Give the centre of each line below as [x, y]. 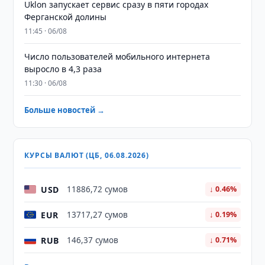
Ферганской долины [66, 17]
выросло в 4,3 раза [63, 69]
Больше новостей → [65, 110]
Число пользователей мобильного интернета [117, 56]
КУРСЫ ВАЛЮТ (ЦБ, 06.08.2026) [87, 155]
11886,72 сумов [98, 189]
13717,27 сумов [98, 215]
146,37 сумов [93, 240]
